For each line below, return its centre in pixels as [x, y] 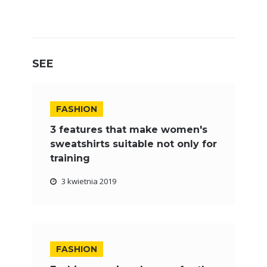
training [70, 158]
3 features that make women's [129, 130]
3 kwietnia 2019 [89, 181]
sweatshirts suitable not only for [133, 144]
